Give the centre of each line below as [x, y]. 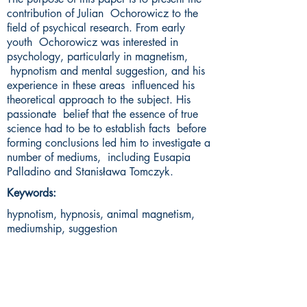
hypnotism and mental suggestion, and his [106, 71]
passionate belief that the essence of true [102, 114]
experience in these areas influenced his [101, 86]
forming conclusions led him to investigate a [109, 143]
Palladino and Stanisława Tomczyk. [90, 172]
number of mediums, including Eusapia [99, 158]
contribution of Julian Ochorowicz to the [102, 14]
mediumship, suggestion [62, 229]
